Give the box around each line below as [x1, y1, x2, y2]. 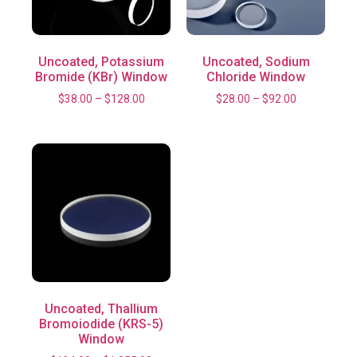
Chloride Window [206, 69, 305, 84]
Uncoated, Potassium [38, 53, 164, 69]
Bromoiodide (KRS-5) [39, 316, 163, 332]
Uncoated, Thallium [45, 301, 158, 317]
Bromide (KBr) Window [35, 69, 167, 84]
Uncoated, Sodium [202, 53, 310, 69]
